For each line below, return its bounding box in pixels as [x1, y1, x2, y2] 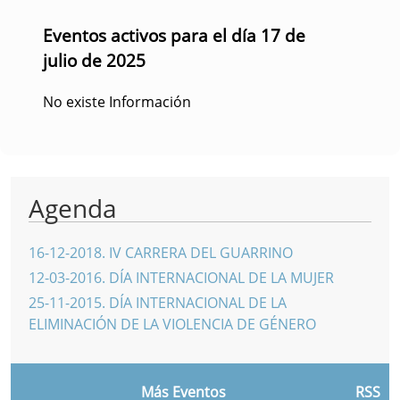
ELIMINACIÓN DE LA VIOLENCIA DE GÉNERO [29, 313, 316, 334]
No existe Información [43, 91, 191, 112]
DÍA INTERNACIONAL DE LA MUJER [109, 267, 334, 287]
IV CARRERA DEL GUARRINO [109, 242, 293, 262]
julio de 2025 [43, 47, 146, 72]
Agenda [29, 190, 117, 225]
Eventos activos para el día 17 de [43, 22, 305, 47]
